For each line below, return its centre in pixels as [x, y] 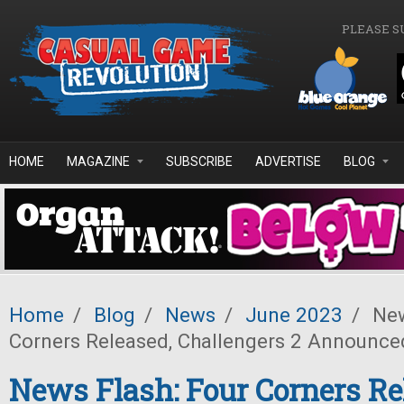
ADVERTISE [288, 161]
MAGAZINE [98, 161]
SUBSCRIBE [199, 161]
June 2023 [294, 315]
